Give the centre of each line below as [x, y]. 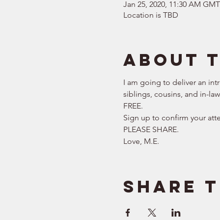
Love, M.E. [141, 141]
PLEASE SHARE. [153, 130]
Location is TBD [151, 15]
